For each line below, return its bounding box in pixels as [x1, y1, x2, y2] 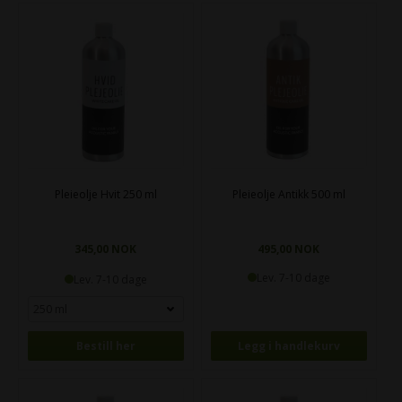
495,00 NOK [258, 240, 320, 257]
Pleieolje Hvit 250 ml [54, 186, 157, 202]
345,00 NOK [74, 240, 137, 257]
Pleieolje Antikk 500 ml [232, 186, 345, 202]
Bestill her [75, 337, 135, 354]
